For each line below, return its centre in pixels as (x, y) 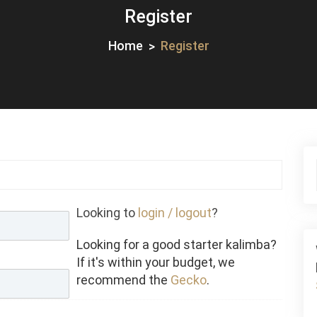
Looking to (108, 213)
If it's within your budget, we (156, 263)
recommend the (124, 280)
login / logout (175, 213)
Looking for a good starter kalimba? (177, 245)
